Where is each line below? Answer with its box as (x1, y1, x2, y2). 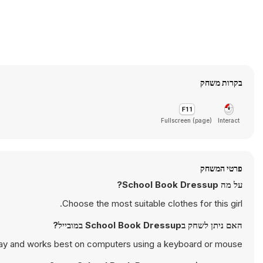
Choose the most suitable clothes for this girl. (62, 198, 242, 209)
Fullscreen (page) (161, 117, 212, 124)
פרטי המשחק (200, 163, 242, 173)
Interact (218, 117, 240, 124)
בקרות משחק (200, 77, 242, 87)
